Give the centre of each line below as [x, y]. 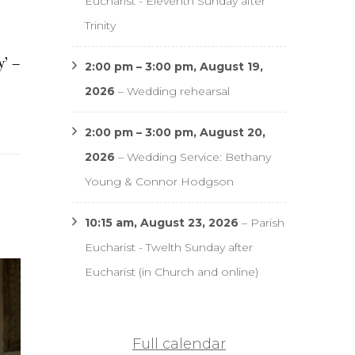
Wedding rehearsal [178, 91]
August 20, [233, 132]
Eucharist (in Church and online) [172, 271]
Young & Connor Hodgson [159, 181]
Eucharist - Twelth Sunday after [169, 247]
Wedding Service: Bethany [199, 157]
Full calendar [179, 344]
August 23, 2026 [189, 222]
